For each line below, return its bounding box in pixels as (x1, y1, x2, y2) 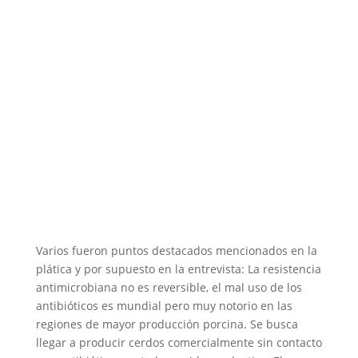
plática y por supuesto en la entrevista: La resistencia (35, 261, 321, 277)
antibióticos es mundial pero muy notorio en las (35, 298, 292, 314)
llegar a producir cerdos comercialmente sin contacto (35, 335, 322, 351)
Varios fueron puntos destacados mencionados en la (35, 243, 317, 259)
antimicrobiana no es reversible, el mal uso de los (35, 280, 302, 296)
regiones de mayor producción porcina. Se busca (35, 316, 298, 332)
